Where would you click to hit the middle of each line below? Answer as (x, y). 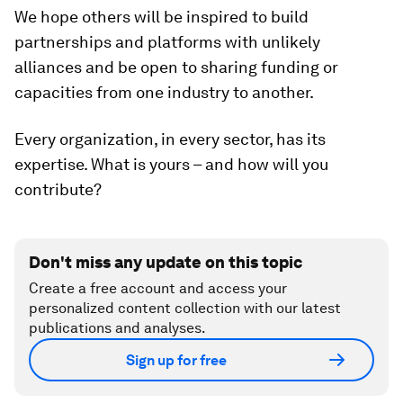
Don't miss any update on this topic (166, 263)
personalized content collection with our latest (185, 309)
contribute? (58, 190)
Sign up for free (176, 360)
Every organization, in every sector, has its (170, 139)
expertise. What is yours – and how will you (171, 165)
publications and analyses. (117, 328)
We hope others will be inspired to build (161, 17)
